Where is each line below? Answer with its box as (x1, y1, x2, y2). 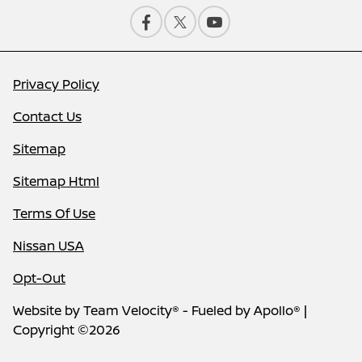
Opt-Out (13, 268, 65, 287)
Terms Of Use (13, 204, 95, 222)
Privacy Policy (13, 74, 99, 93)
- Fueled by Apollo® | (179, 301, 307, 319)
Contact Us (13, 107, 82, 125)
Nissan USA (13, 236, 84, 255)
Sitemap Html (13, 171, 99, 190)
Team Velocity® (83, 301, 179, 319)
